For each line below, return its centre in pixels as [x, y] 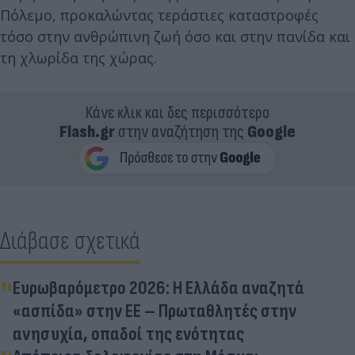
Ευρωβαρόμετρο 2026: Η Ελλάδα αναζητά [158, 288]
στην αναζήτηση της [181, 132]
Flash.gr [87, 132]
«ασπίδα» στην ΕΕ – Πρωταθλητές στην [155, 311]
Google [271, 132]
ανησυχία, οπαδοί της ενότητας [128, 334]
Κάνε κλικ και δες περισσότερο [177, 113]
